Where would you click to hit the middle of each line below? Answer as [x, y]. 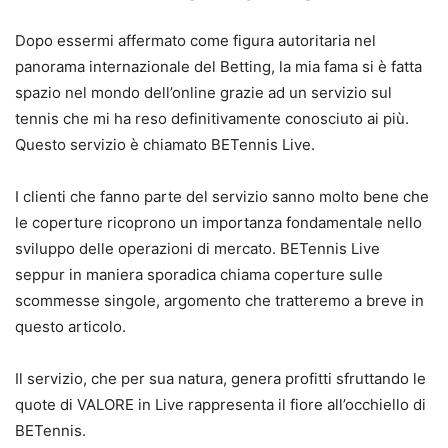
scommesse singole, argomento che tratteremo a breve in [219, 300]
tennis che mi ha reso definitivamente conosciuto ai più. [212, 118]
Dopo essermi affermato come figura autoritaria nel [195, 40]
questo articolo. [70, 326]
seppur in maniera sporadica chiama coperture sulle [199, 274]
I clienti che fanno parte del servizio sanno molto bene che [222, 196]
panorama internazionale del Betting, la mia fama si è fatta [218, 66]
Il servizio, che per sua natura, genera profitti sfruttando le [220, 378]
